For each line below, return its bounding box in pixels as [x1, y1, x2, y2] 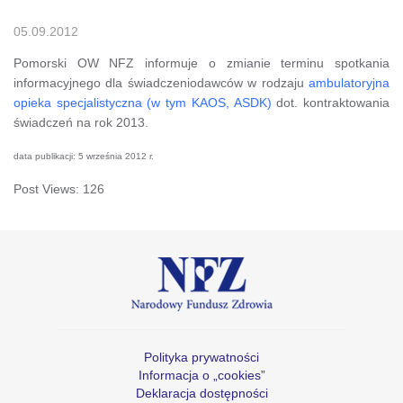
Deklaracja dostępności [135, 385, 268, 400]
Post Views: [13, 181, 79, 196]
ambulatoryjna [309, 75, 390, 90]
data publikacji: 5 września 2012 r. [13, 150, 154, 161]
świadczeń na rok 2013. [13, 114, 148, 130]
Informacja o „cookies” [138, 367, 265, 382]
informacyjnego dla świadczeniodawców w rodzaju [13, 75, 309, 90]
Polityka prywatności [144, 349, 259, 364]
